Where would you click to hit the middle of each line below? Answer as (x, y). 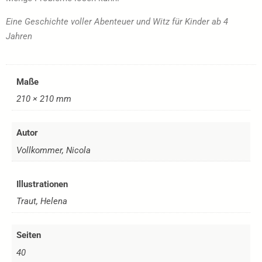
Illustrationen (42, 184)
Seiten (28, 235)
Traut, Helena (42, 201)
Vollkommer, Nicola (53, 150)
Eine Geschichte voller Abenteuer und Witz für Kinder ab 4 (117, 22)
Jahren (19, 37)
